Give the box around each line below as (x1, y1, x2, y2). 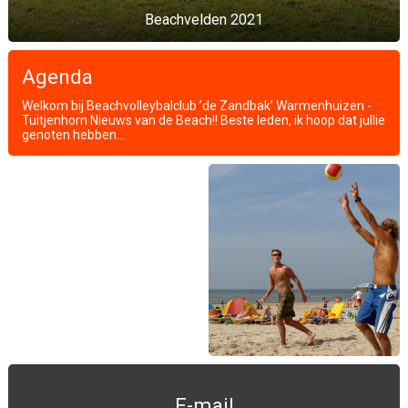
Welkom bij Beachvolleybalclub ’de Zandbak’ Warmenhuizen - (22, 98, 372, 113)
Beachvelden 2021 (145, 11, 263, 28)
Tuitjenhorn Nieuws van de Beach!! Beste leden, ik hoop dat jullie (22, 113, 385, 127)
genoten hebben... (22, 127, 125, 142)
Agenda (22, 65, 93, 88)
